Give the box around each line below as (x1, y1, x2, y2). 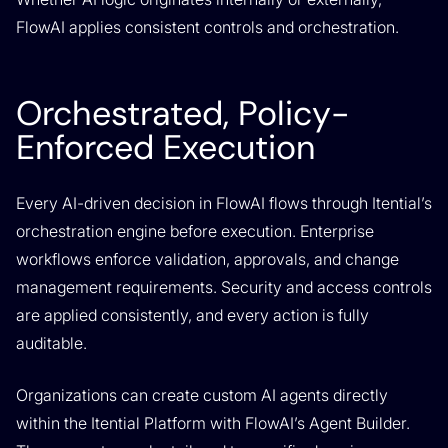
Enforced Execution (16, 125, 315, 170)
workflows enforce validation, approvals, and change (16, 249, 399, 269)
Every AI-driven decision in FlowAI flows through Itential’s (16, 193, 432, 213)
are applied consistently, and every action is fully (16, 305, 369, 325)
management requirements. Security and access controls (16, 277, 432, 297)
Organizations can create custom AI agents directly (16, 385, 388, 405)
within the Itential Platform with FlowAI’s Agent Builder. (16, 413, 410, 433)
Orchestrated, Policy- (16, 91, 349, 136)
